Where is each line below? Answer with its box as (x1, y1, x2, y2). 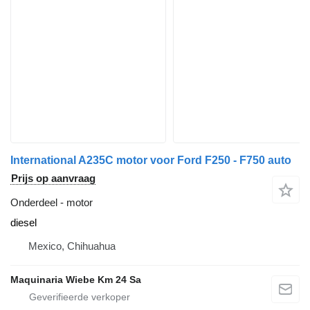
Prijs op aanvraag (11, 172, 95, 184)
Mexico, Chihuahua (28, 240, 116, 252)
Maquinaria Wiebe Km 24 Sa (10, 274, 141, 285)
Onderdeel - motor (10, 197, 93, 208)
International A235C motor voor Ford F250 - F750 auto (10, 154, 291, 166)
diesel (10, 217, 37, 228)
